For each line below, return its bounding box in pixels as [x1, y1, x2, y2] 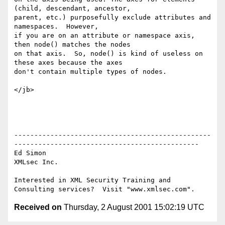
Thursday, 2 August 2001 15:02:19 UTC [62, 203, 204, 212]
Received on [14, 203, 62, 212]
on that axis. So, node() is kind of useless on [14, 50, 203, 58]
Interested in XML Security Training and [14, 176, 171, 184]
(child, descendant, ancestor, [14, 5, 131, 13]
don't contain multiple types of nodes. [14, 68, 167, 76]
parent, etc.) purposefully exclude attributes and [14, 14, 211, 22]
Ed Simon [14, 149, 46, 157]
